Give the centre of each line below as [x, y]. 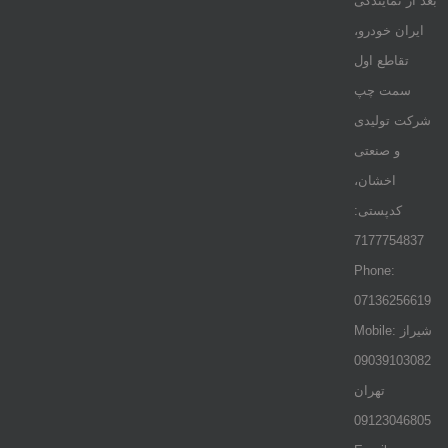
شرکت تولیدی [392, 120]
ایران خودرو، [388, 30]
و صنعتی [376, 150]
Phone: [374, 270]
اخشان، [374, 180]
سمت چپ [382, 90]
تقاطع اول [381, 60]
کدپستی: [377, 210]
